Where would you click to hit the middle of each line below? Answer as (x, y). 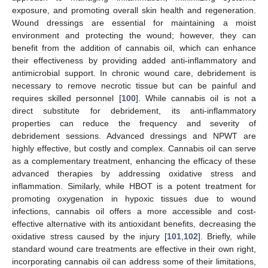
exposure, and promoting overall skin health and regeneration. (134, 10)
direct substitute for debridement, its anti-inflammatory (134, 111)
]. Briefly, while (227, 236)
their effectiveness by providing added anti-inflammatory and (134, 60)
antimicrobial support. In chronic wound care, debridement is (134, 73)
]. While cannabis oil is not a (196, 98)
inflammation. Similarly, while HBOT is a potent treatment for (134, 186)
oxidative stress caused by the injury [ (89, 236)
